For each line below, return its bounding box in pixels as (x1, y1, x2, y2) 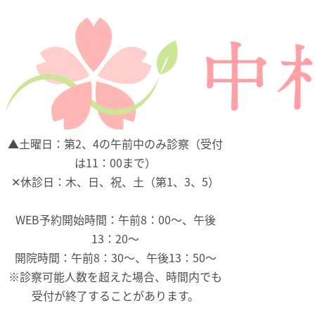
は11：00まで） (75, 153, 156, 171)
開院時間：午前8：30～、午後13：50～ (14, 248, 217, 266)
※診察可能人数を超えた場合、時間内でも (8, 267, 222, 285)
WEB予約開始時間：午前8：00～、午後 (15, 210, 216, 228)
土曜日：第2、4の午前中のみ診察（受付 (19, 134, 223, 152)
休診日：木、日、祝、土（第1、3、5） (20, 172, 219, 190)
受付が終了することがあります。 (32, 286, 199, 304)
